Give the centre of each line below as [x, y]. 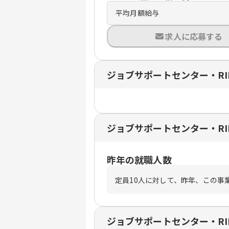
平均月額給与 [138, 13]
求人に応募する [194, 37]
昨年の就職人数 [139, 160]
